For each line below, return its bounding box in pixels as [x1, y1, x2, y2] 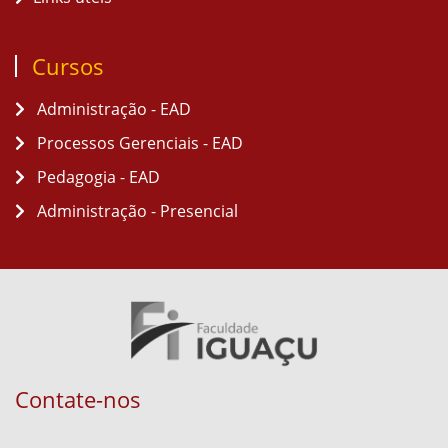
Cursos [32, 51, 104, 81]
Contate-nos [15, 383, 141, 414]
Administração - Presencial [33, 200, 238, 222]
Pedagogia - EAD [33, 166, 160, 188]
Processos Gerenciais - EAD [33, 132, 243, 154]
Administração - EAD [33, 98, 191, 120]
